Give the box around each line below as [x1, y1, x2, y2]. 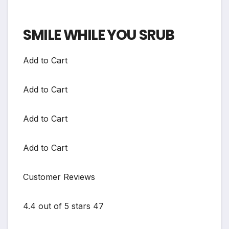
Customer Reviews [23, 171, 95, 182]
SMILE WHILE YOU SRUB [23, 25, 174, 45]
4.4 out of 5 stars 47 [23, 200, 104, 211]
